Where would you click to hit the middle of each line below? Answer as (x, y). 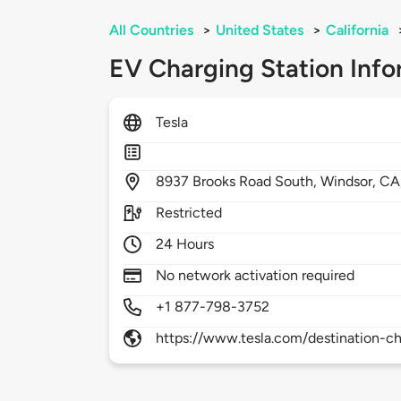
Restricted (189, 213)
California (357, 30)
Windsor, (350, 182)
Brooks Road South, (257, 182)
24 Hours (185, 244)
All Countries (151, 30)
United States (260, 30)
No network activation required (256, 276)
